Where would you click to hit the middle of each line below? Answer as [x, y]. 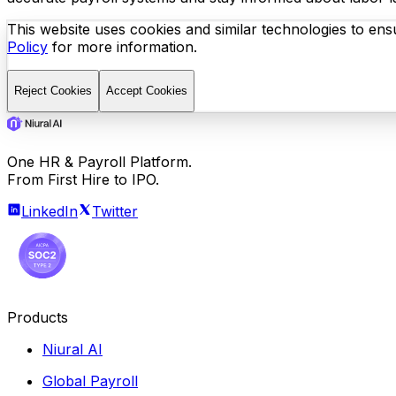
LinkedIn [49, 211]
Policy [27, 47]
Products [38, 317]
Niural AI [72, 349]
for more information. [122, 47]
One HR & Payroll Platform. [99, 161]
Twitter [115, 211]
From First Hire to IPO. [83, 179]
